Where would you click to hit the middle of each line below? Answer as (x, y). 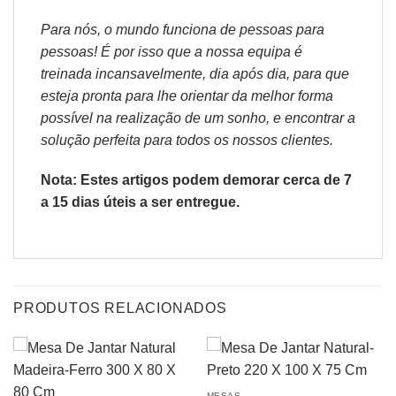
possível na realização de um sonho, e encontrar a (198, 118)
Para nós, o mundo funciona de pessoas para (183, 29)
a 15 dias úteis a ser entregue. (140, 202)
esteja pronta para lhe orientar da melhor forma (187, 95)
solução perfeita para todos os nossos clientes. (187, 140)
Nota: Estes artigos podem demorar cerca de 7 (196, 180)
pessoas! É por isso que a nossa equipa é (171, 51)
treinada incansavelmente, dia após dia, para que (195, 73)
